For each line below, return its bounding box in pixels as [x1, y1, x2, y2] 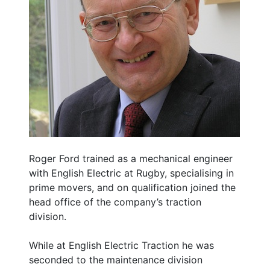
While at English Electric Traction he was [29, 239, 214, 252]
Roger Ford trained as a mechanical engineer [29, 152, 233, 165]
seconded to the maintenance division [29, 254, 202, 266]
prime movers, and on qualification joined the [29, 181, 236, 194]
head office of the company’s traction [29, 196, 201, 209]
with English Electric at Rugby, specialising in [29, 167, 234, 180]
